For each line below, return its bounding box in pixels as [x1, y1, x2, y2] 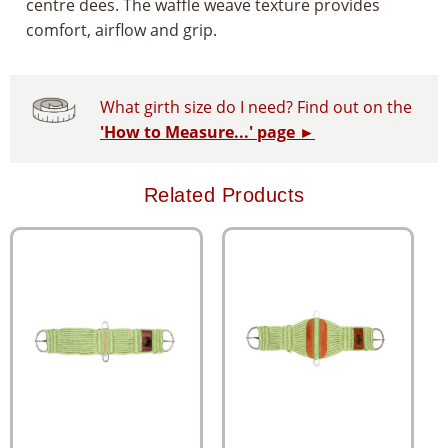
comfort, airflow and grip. [26, 19, 217, 42]
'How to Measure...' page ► [100, 121, 315, 144]
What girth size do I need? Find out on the [100, 96, 412, 119]
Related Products [143, 184, 305, 207]
